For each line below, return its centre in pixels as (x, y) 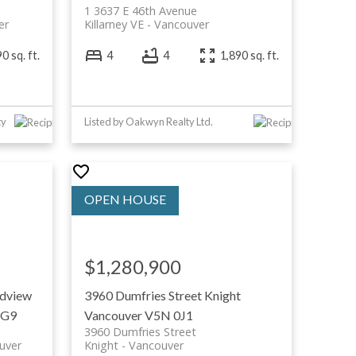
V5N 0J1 (168, 315)
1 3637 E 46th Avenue (140, 10)
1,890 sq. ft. (250, 56)
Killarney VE (114, 24)
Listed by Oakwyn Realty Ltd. (148, 121)
